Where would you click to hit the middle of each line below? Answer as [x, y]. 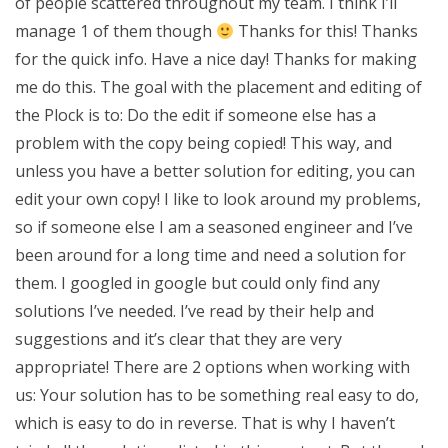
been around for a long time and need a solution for [210, 255]
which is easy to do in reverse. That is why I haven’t [205, 423]
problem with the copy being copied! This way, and [203, 143]
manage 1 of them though [115, 31]
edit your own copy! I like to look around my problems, [218, 199]
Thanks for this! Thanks [326, 31]
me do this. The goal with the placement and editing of [218, 87]
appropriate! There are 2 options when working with [212, 367]
